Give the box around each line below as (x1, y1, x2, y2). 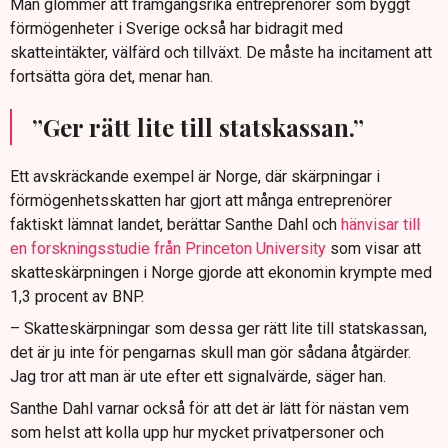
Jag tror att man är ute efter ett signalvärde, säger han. (10, 366, 386, 386)
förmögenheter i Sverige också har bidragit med (10, 18, 343, 38)
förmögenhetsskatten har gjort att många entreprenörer (10, 190, 392, 210)
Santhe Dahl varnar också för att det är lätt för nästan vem (10, 398, 409, 418)
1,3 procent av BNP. (10, 286, 144, 306)
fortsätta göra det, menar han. (10, 66, 213, 86)
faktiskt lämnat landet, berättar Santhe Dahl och (10, 214, 341, 234)
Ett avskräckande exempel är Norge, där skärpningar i (10, 166, 380, 186)
